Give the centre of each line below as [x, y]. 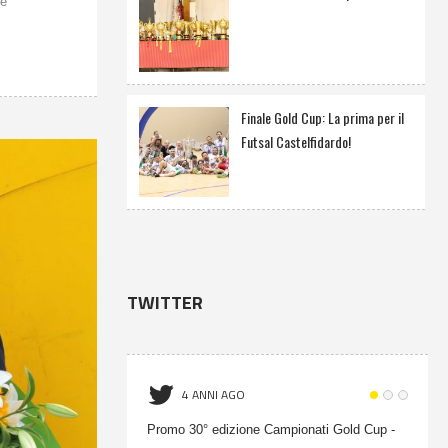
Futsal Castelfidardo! [295, 141]
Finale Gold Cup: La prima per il [322, 117]
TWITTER [164, 302]
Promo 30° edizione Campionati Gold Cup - [270, 429]
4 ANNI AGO [213, 394]
